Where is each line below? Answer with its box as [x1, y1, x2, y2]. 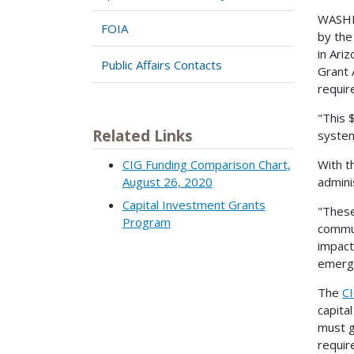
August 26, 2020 [122, 173, 213, 190]
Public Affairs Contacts [101, 56, 223, 73]
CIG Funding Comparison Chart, [122, 156, 291, 172]
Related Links [92, 126, 193, 146]
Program [122, 214, 171, 231]
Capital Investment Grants [122, 197, 265, 213]
